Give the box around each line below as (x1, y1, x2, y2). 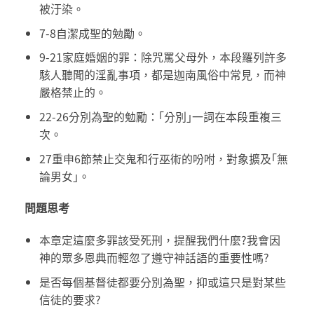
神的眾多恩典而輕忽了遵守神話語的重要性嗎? (39, 249, 269, 266)
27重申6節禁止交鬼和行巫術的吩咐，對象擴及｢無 (39, 149, 288, 167)
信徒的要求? (39, 290, 101, 308)
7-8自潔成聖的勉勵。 (39, 24, 146, 41)
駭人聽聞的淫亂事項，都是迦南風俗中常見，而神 (39, 66, 286, 83)
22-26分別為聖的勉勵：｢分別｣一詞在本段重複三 (39, 108, 282, 125)
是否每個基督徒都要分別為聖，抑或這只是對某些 (39, 273, 286, 290)
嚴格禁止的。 (39, 83, 107, 101)
